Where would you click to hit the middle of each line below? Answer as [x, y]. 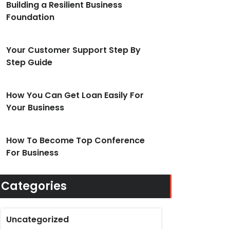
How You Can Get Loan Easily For [75, 95]
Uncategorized [37, 219]
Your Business [35, 108]
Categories [34, 186]
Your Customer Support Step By [73, 50]
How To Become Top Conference [75, 140]
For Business [32, 153]
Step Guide [29, 62]
